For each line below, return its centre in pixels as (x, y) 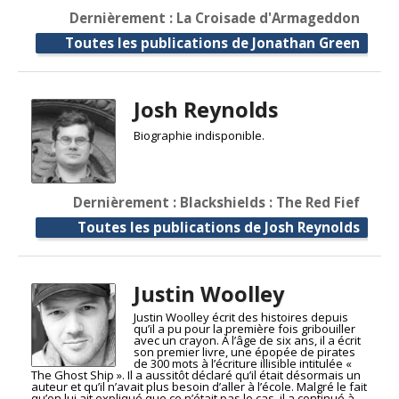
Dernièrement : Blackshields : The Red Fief (216, 202)
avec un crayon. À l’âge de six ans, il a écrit (247, 340)
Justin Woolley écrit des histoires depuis (240, 317)
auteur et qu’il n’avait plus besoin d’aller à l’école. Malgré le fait (199, 386)
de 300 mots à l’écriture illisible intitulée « (242, 363)
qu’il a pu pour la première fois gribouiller (244, 328)
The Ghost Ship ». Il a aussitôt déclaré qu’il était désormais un (196, 375)
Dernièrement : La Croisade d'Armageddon (215, 18)
